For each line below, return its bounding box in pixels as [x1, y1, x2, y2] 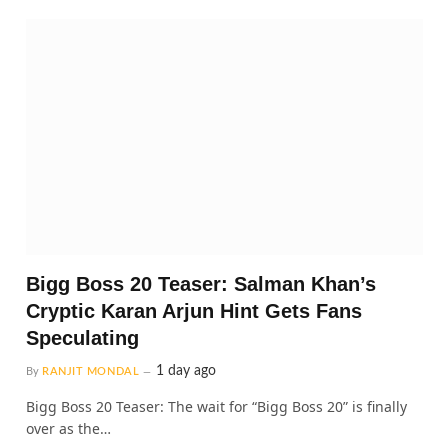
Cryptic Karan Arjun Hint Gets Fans [26, 300, 362, 323]
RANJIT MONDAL [42, 366, 140, 378]
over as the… [26, 419, 111, 439]
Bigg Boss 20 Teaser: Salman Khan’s [26, 273, 376, 296]
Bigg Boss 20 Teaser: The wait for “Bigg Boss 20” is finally [26, 397, 407, 417]
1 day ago [156, 364, 217, 379]
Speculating [26, 327, 139, 350]
